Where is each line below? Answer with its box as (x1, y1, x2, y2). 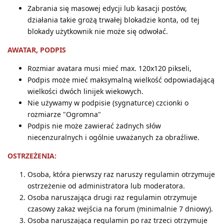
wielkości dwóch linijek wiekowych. (27, 86, 143, 96)
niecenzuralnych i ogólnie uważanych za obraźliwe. (27, 132, 199, 142)
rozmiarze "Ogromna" (27, 109, 101, 119)
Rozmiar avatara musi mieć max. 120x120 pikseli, (27, 63, 191, 73)
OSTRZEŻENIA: (7, 150, 56, 160)
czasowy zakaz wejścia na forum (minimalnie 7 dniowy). (27, 203, 213, 213)
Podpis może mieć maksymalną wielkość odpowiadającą (27, 74, 214, 84)
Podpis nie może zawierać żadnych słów (27, 120, 161, 130)
